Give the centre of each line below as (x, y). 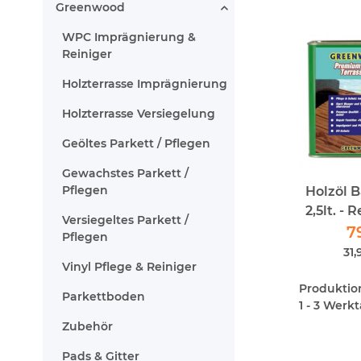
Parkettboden (104, 297)
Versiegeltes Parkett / (125, 220)
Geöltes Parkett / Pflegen (136, 143)
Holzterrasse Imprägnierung (145, 84)
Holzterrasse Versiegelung (139, 114)
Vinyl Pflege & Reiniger (129, 267)
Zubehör (87, 326)
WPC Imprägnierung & (129, 37)
